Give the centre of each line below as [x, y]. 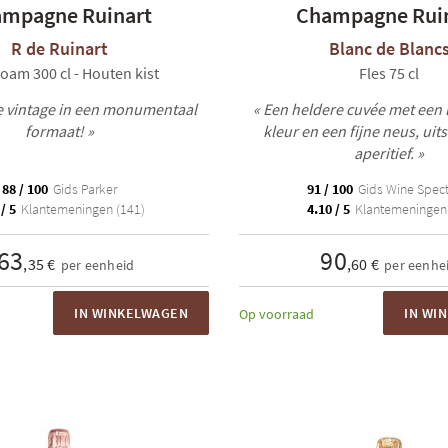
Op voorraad [276, 314]
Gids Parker [83, 189]
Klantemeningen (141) [81, 209]
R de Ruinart [59, 48]
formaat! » [59, 131]
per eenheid [97, 265]
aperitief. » [389, 153]
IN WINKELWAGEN [131, 313]
